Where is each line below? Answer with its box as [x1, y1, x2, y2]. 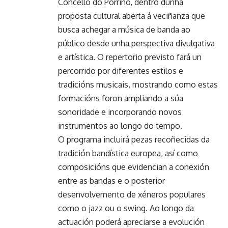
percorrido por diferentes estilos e [58, 65, 183, 76]
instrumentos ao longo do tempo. [58, 120, 182, 131]
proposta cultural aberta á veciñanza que [58, 10, 205, 21]
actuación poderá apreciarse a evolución [58, 216, 205, 227]
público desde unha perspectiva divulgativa [58, 38, 215, 48]
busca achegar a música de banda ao [58, 24, 190, 35]
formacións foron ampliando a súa [58, 93, 183, 103]
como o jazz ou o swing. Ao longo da [58, 203, 194, 213]
